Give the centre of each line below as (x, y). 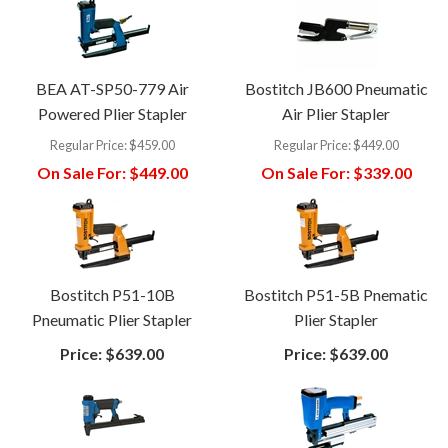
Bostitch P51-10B (112, 294)
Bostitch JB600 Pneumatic (336, 88)
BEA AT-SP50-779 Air (112, 88)
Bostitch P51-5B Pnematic (336, 294)
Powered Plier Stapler (112, 113)
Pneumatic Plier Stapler (112, 319)
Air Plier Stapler (336, 113)
